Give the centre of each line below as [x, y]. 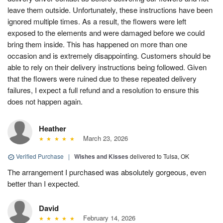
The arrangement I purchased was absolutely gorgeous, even [107, 172]
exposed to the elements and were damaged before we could [106, 33]
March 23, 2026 [103, 138]
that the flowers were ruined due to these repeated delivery [102, 79]
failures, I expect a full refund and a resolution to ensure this [103, 90]
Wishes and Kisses [101, 157]
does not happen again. [45, 102]
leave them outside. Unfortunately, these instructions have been [110, 10]
